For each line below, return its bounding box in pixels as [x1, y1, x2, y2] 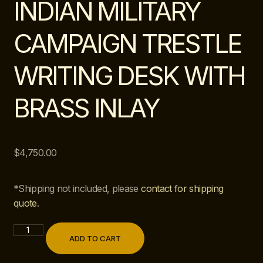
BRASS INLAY [14, 92, 160, 124]
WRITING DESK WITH [14, 60, 245, 92]
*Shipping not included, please [14, 183, 141, 194]
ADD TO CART [69, 234, 121, 243]
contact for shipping [141, 183, 224, 194]
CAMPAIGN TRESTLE [14, 28, 241, 59]
